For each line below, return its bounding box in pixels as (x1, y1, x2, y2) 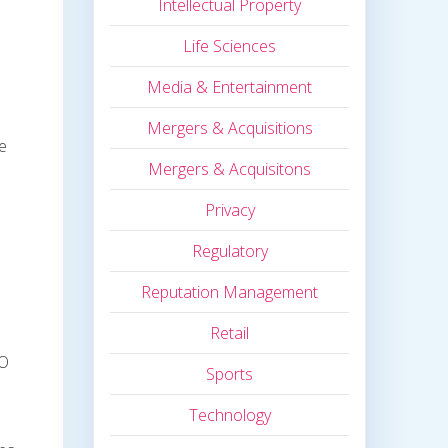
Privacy (204, 199, 255, 222)
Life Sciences (183, 35, 277, 58)
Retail (210, 322, 250, 345)
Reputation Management (141, 281, 319, 304)
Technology (188, 404, 271, 427)
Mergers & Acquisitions (146, 117, 313, 140)
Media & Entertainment (147, 76, 313, 99)
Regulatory (191, 240, 268, 263)
